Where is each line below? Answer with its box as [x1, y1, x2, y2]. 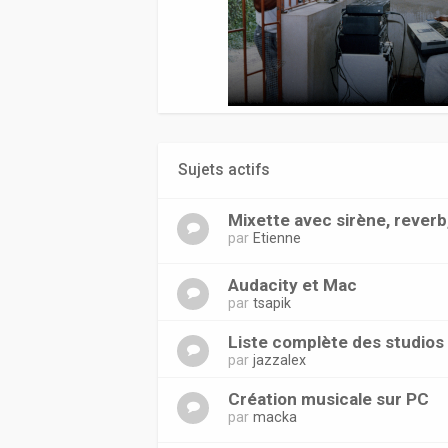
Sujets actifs [178, 161, 271, 179]
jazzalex [253, 352, 307, 368]
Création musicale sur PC [228, 389, 430, 409]
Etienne [253, 230, 302, 246]
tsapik [253, 295, 292, 311]
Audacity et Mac [228, 275, 358, 295]
